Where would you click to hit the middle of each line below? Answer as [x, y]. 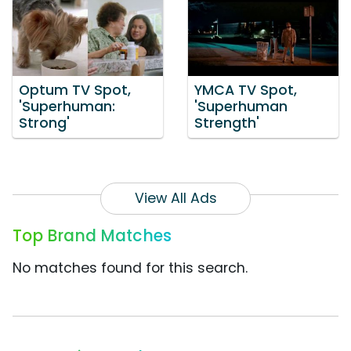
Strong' [44, 123]
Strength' [227, 123]
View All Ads [175, 199]
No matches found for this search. [130, 268]
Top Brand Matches [92, 236]
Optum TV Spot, [75, 90]
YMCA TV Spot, [246, 90]
